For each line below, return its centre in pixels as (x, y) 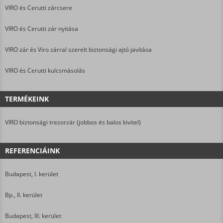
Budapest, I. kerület (32, 174)
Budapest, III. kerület (33, 216)
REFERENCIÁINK (32, 150)
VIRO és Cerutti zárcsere (39, 7)
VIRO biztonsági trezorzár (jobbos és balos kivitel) (73, 122)
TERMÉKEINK (27, 99)
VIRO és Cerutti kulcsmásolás (45, 70)
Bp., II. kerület (24, 195)
